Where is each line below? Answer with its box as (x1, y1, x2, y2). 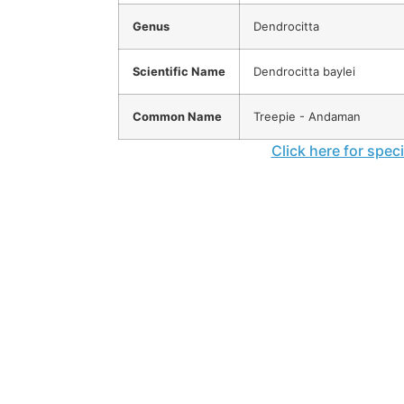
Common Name (133, 109, 222, 124)
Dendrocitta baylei (253, 64, 355, 79)
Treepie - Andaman (253, 109, 361, 124)
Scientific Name (133, 64, 225, 79)
